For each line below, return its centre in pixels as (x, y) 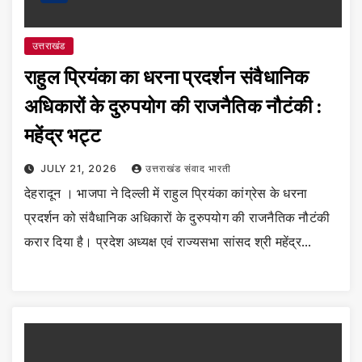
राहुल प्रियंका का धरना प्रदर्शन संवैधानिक (167, 78)
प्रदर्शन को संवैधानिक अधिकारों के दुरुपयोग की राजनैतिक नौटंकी (177, 218)
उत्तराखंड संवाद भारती (188, 169)
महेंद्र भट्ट (63, 136)
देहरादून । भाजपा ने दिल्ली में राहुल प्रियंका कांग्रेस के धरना (166, 194)
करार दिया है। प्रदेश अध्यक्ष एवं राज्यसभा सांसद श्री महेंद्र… (168, 242)
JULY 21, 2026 (80, 169)
